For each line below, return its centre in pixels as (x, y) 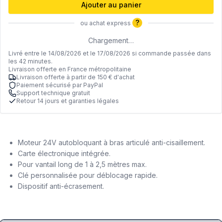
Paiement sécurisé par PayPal (60, 85)
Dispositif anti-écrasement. (61, 186)
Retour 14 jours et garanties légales (68, 101)
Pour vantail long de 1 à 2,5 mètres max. (82, 165)
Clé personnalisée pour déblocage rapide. (88, 175)
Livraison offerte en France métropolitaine (70, 69)
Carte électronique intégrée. (64, 154)
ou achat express (106, 23)
